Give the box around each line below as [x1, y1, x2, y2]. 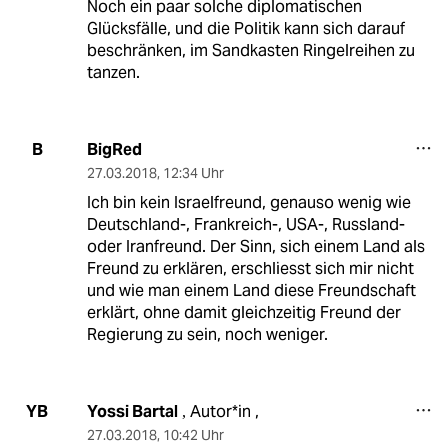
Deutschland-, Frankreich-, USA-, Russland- [86, 213, 405, 235]
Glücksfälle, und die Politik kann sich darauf [86, 17, 405, 39]
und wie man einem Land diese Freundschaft [86, 279, 416, 301]
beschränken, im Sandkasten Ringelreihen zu [86, 39, 415, 61]
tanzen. [86, 61, 140, 83]
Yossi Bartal [86, 400, 178, 422]
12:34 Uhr [162, 163, 224, 182]
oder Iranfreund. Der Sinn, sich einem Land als [86, 235, 425, 257]
